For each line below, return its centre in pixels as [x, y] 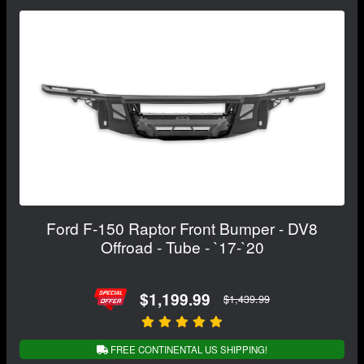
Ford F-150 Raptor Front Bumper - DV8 [182, 227]
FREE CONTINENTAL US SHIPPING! [188, 350]
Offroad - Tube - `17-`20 [182, 246]
